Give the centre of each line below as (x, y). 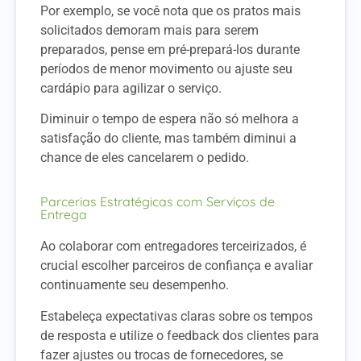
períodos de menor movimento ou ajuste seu (166, 68)
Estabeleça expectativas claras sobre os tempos (176, 316)
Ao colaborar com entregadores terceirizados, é (173, 247)
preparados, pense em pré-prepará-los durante (170, 49)
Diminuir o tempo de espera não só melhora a (170, 118)
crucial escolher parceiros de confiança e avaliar (176, 266)
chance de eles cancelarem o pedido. (145, 157)
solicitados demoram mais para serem (149, 30)
